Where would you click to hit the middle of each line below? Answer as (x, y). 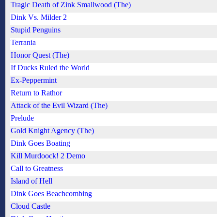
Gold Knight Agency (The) (52, 131)
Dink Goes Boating (40, 143)
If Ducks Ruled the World (50, 68)
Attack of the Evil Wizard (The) (59, 106)
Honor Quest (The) (40, 55)
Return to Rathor (36, 93)
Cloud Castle (31, 206)
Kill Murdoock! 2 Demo (48, 156)
